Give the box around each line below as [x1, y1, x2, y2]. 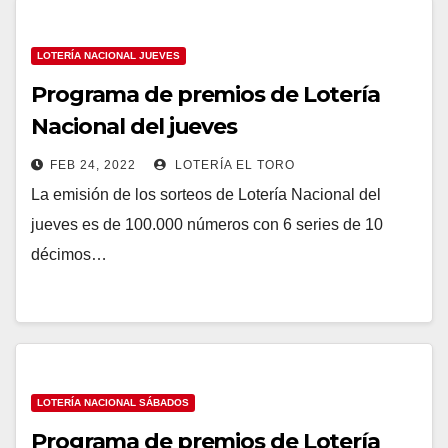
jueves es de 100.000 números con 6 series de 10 [31, 216, 383, 233]
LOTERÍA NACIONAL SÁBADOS [37, 397, 189, 408]
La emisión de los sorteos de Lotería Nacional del [31, 186, 381, 203]
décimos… [31, 246, 107, 263]
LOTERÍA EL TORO [171, 158, 295, 172]
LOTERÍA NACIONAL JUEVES [37, 50, 180, 61]
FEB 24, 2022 [50, 158, 136, 172]
